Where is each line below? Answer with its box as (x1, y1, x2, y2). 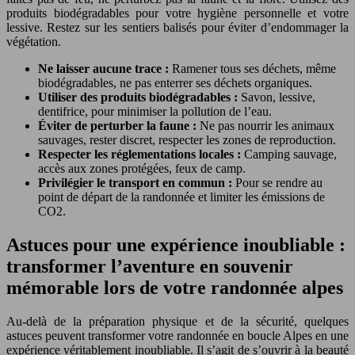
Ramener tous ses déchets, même (172, 61, 336, 75)
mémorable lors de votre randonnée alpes (6, 277, 343, 298)
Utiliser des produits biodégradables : (38, 90, 241, 104)
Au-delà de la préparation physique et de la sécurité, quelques (6, 314, 349, 328)
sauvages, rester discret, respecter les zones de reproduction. (38, 132, 336, 147)
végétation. (6, 34, 61, 48)
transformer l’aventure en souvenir (6, 255, 293, 277)
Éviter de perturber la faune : (38, 118, 200, 132)
